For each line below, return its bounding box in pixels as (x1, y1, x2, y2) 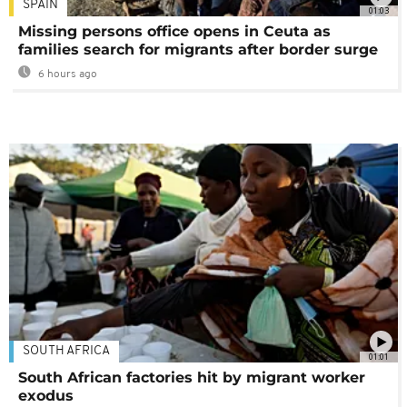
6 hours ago (35, 69, 97, 81)
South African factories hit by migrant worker (18, 369, 365, 387)
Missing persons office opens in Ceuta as (18, 23, 331, 41)
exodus (18, 387, 74, 405)
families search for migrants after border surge (18, 41, 378, 59)
